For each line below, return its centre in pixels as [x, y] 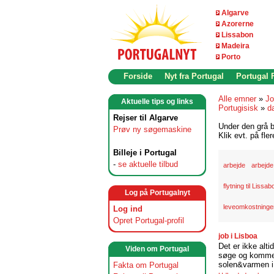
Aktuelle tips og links [157, 102]
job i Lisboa [238, 236]
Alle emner [237, 99]
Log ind [128, 209]
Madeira [235, 46]
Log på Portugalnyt [157, 193]
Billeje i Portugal [145, 153]
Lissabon [237, 35]
